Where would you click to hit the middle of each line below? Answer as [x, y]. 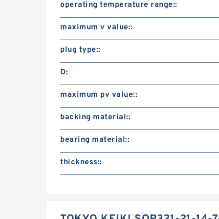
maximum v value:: [97, 27]
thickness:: [81, 162]
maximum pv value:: [99, 95]
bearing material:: [95, 140]
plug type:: [80, 50]
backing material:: [95, 117]
